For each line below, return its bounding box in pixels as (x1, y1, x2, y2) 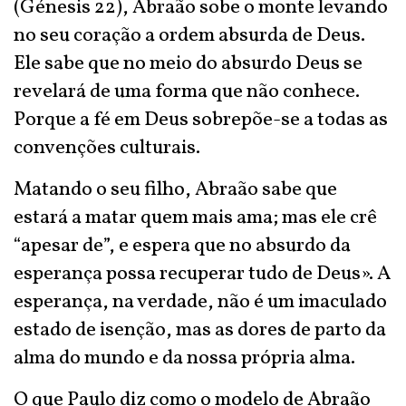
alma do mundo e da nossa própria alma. (14, 344, 355, 372)
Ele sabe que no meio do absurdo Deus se (14, 50, 362, 78)
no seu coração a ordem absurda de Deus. (14, 22, 365, 50)
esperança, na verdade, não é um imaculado (14, 288, 387, 316)
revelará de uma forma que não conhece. (14, 78, 360, 106)
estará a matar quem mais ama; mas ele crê (14, 204, 377, 232)
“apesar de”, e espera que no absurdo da (14, 232, 351, 260)
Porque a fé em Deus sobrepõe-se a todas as (14, 106, 388, 134)
